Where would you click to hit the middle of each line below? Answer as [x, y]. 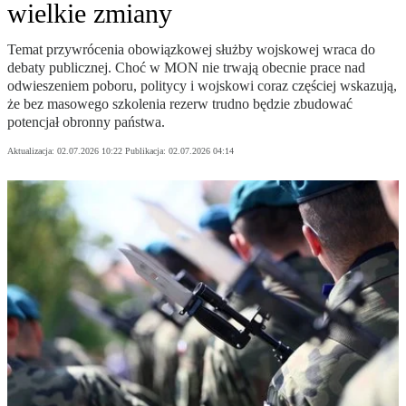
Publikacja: [147, 151]
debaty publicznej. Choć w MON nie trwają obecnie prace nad [186, 68]
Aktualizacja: [32, 151]
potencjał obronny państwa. [86, 122]
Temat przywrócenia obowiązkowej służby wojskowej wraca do [191, 50]
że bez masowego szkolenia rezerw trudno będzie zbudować [180, 104]
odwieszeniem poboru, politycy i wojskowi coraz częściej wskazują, [202, 86]
